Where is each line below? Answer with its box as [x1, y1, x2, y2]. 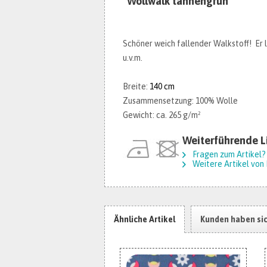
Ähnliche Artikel [114, 215, 175, 224]
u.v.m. [123, 53, 142, 63]
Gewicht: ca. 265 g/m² [123, 110, 201, 120]
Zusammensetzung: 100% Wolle [123, 96, 238, 105]
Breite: [123, 82, 150, 91]
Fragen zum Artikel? [191, 150, 266, 159]
